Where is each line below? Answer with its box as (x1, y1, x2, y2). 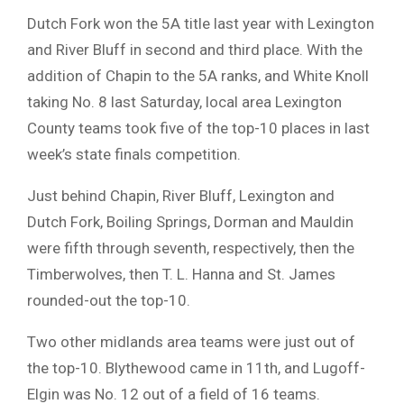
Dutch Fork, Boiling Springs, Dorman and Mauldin (27, 212, 353, 231)
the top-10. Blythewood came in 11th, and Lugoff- (27, 358, 365, 377)
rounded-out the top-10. (27, 290, 190, 309)
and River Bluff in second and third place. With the (27, 40, 363, 59)
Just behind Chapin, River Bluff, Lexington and (27, 186, 335, 205)
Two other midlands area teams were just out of (27, 332, 355, 351)
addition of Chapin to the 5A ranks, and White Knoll (27, 66, 369, 85)
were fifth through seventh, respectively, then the (27, 238, 354, 257)
